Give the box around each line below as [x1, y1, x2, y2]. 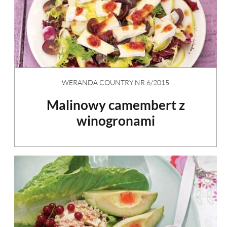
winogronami [76, 112, 155, 129]
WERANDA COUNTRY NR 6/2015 [62, 78, 169, 87]
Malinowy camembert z [46, 96, 185, 113]
